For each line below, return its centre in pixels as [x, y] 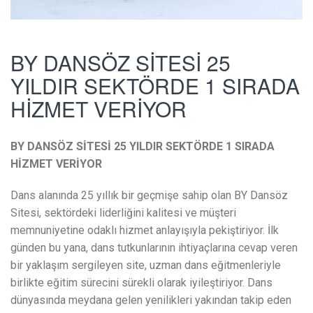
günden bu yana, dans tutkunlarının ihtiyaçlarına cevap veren [154, 248]
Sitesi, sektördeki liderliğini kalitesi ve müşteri [123, 213]
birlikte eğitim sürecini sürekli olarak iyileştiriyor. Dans [141, 283]
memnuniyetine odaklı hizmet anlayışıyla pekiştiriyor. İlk [145, 231]
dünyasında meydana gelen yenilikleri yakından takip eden [151, 300]
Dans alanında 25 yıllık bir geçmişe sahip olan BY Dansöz [149, 196]
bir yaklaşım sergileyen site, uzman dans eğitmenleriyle [146, 265]
